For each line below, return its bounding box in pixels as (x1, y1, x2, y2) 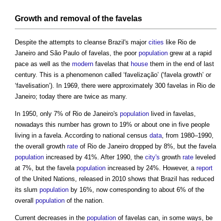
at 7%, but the (15, 164, 57, 172)
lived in (149, 110, 173, 118)
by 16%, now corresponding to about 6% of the (69, 186, 204, 194)
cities (148, 38, 164, 46)
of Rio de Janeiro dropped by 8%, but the (78, 143, 199, 150)
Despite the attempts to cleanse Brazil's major (15, 38, 148, 46)
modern (72, 60, 93, 68)
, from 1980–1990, (162, 132, 214, 140)
